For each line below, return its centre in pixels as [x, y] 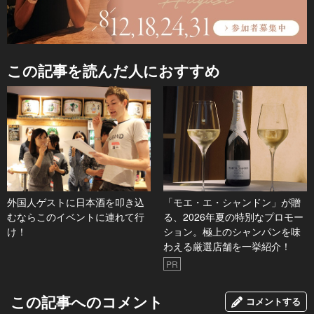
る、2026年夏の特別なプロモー [233, 217]
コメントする [273, 301]
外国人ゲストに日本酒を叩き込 [76, 202]
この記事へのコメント [87, 302]
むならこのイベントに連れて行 [76, 217]
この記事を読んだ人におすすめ [114, 70]
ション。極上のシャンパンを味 [232, 232]
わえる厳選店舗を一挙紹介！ [227, 246]
